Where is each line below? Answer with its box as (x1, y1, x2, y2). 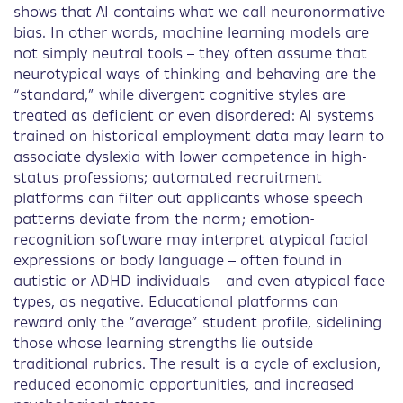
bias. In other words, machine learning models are (13, 26, 369, 41)
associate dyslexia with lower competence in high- (13, 150, 367, 166)
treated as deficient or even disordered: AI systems (13, 109, 374, 124)
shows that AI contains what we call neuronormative (13, 5, 385, 21)
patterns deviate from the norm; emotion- (13, 212, 315, 228)
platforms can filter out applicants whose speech (13, 192, 363, 207)
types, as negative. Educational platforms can (13, 295, 338, 310)
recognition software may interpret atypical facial (13, 233, 368, 248)
